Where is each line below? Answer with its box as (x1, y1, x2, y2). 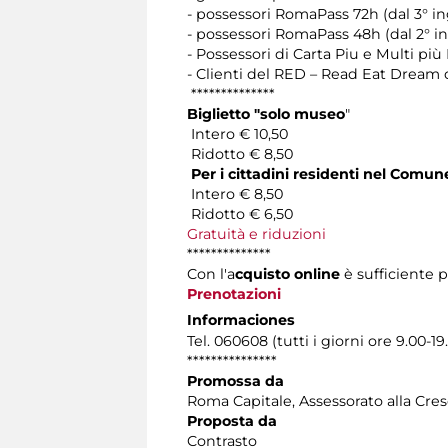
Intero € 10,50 (187, 125, 288, 144)
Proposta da (187, 412, 277, 431)
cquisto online (235, 265, 340, 284)
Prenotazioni (187, 285, 281, 304)
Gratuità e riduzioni (187, 225, 326, 244)
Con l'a (187, 265, 235, 284)
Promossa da (187, 372, 284, 391)
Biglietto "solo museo (187, 105, 345, 124)
